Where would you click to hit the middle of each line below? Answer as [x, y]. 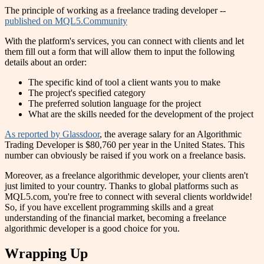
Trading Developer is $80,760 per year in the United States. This [125, 145]
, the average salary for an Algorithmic [171, 134]
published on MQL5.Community [66, 21]
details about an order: [46, 62]
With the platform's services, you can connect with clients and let [124, 41]
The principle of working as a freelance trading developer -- [115, 11]
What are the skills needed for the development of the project [141, 114]
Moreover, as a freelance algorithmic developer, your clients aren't [126, 176]
